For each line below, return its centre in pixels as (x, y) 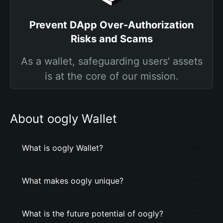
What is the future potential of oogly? (93, 214)
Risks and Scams (111, 39)
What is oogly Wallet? (62, 148)
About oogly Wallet (63, 119)
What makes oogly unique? (73, 181)
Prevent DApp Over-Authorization (111, 25)
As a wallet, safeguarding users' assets (111, 61)
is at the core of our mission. (111, 76)
